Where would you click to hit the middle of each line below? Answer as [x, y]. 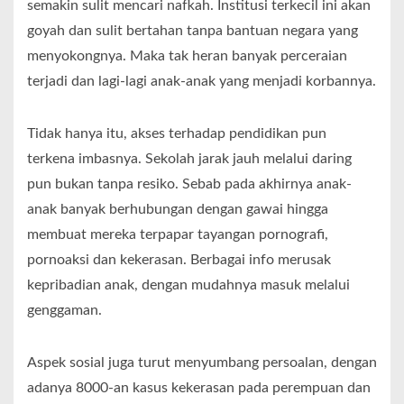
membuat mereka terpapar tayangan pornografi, [178, 235]
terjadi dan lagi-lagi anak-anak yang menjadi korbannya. [202, 82]
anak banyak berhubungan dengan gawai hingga [178, 210]
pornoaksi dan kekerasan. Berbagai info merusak [179, 260]
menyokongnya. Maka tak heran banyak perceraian [187, 56]
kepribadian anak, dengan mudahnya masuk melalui [188, 285]
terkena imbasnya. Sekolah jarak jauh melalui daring [189, 159]
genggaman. [64, 311]
